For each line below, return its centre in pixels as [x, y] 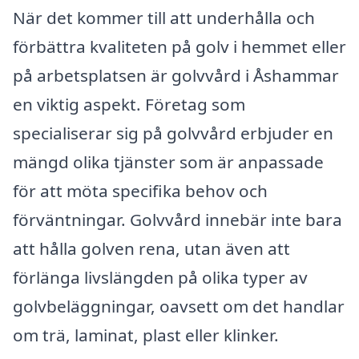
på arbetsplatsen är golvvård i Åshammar [176, 75]
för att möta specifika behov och [140, 190]
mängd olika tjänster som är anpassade [168, 161]
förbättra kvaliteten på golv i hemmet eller [179, 46]
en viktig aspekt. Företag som [129, 104]
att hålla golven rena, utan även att [151, 248]
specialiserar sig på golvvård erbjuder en [173, 133]
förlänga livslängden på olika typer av [160, 277]
